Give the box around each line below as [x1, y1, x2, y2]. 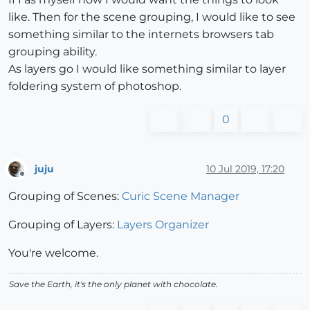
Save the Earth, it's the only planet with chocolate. [9, 279, 218, 290]
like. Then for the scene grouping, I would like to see [8, 10, 295, 24]
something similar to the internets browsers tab [8, 28, 274, 42]
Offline [21, 174, 48, 185]
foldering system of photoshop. [8, 80, 181, 93]
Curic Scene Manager [122, 190, 239, 203]
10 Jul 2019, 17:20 [206, 162, 284, 175]
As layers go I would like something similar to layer [8, 62, 286, 76]
